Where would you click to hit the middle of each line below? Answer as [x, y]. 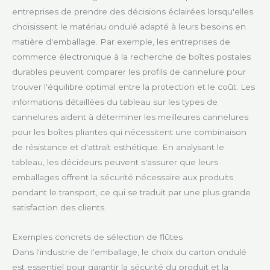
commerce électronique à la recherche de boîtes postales [131, 57]
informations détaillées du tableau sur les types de [115, 102]
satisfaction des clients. [59, 208]
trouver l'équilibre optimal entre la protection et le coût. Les [133, 87]
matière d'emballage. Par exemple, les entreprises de [121, 42]
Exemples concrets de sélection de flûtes [97, 237]
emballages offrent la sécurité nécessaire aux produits [123, 177]
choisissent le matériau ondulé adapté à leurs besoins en [129, 27]
